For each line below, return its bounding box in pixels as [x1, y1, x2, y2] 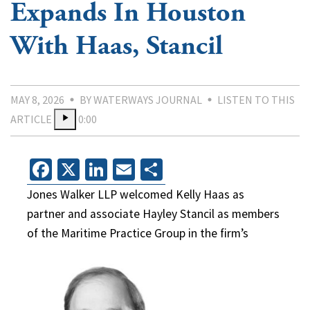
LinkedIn [107, 155, 188, 183]
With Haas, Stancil [10, 28, 223, 64]
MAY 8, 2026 [10, 92, 64, 107]
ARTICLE [10, 111, 52, 126]
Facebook [52, 155, 140, 183]
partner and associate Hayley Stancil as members [27, 206, 280, 221]
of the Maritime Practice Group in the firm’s [27, 225, 248, 241]
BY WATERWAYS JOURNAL [80, 92, 202, 107]
